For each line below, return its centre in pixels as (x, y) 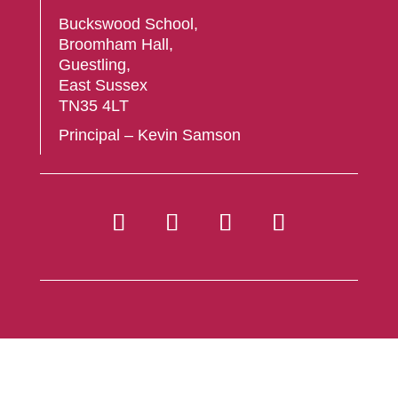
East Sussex (103, 85)
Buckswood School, (128, 24)
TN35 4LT (93, 105)
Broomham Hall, (115, 44)
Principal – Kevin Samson (149, 135)
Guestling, (94, 64)
